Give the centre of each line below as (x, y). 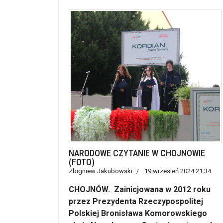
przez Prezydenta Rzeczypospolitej (136, 201)
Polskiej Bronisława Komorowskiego (138, 213)
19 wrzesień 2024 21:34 (178, 171)
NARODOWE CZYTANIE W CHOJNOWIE (137, 153)
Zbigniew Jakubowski (101, 171)
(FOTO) (82, 162)
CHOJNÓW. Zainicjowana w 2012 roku (140, 189)
